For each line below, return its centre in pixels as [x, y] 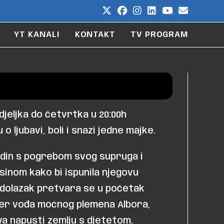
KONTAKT [95, 35]
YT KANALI [37, 35]
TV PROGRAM [159, 35]
